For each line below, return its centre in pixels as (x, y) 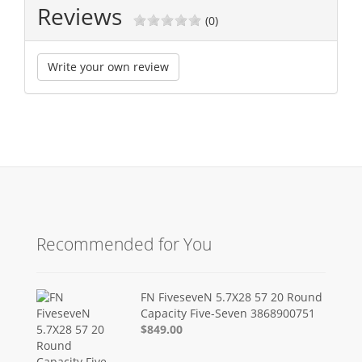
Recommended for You (124, 244)
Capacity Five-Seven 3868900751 (228, 313)
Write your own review (108, 66)
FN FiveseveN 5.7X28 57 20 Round (232, 297)
